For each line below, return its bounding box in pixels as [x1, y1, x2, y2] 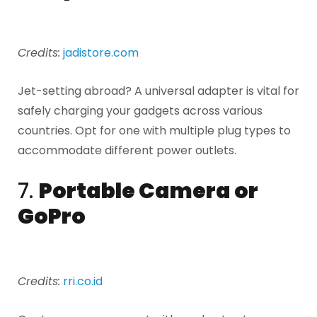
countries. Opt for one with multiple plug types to [18, 122, 291, 139]
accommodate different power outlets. [18, 142, 236, 158]
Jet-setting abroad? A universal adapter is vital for [18, 82, 299, 99]
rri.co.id [63, 273, 103, 290]
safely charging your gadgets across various [18, 102, 263, 119]
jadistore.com [63, 45, 139, 62]
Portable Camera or [39, 176, 258, 207]
